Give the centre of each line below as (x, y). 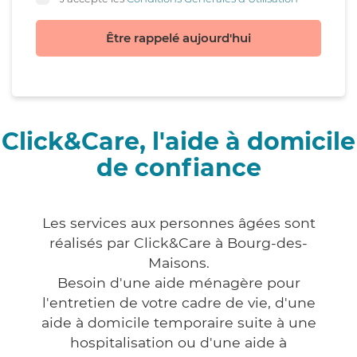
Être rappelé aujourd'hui (178, 38)
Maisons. (178, 263)
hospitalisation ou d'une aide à (178, 343)
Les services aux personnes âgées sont (178, 223)
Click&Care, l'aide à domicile (178, 142)
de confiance (178, 168)
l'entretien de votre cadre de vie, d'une (178, 303)
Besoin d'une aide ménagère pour (178, 283)
